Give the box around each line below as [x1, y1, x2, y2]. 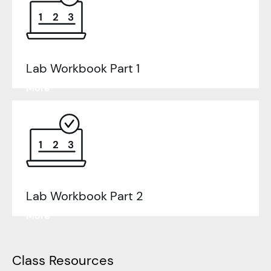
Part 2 [107, 188, 143, 204]
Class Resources [12, 252, 114, 269]
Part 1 [107, 60, 140, 76]
